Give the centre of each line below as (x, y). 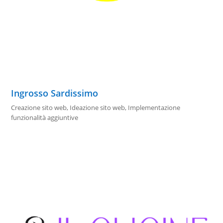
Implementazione (154, 108)
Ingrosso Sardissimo (55, 93)
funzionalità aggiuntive (45, 118)
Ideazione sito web (98, 108)
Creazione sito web (39, 108)
